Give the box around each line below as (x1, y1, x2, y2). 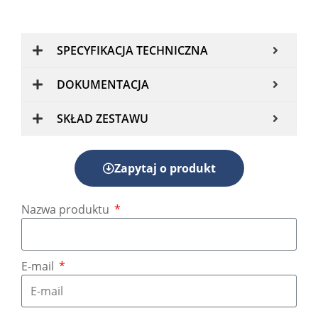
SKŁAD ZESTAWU (57, 111, 148, 127)
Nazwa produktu (21, 202, 112, 218)
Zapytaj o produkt (114, 160, 216, 177)
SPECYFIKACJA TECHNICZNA (57, 43, 208, 59)
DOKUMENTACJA (57, 77, 149, 93)
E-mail (21, 258, 57, 275)
